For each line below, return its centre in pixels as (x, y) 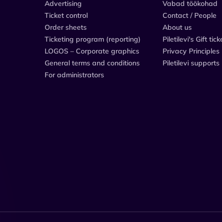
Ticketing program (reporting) (93, 39)
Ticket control (66, 15)
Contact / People (190, 15)
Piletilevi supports (191, 63)
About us (177, 27)
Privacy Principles (191, 51)
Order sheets (66, 27)
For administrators (74, 75)
